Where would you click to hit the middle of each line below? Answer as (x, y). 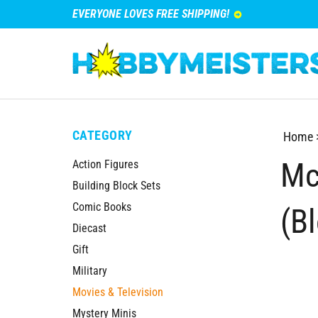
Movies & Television (118, 292)
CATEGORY (103, 135)
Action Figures (105, 164)
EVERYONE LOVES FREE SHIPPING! (151, 14)
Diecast (89, 228)
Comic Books (102, 207)
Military (90, 271)
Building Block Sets (116, 186)
